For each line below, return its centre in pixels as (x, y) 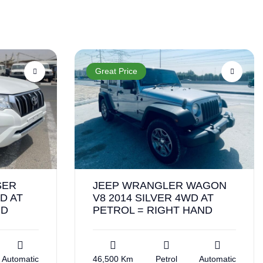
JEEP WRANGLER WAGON (160, 185)
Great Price (116, 71)
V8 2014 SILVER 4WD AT (153, 198)
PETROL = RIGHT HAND (153, 210)
